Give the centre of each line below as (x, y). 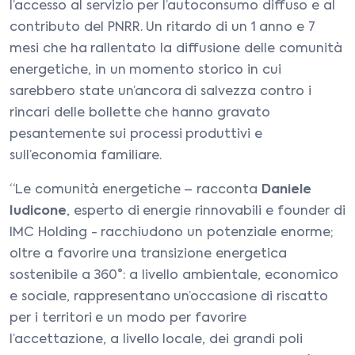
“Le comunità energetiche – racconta (136, 190)
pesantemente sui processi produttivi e (136, 135)
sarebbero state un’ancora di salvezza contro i (160, 92)
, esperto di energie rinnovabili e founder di (206, 212)
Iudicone (38, 212)
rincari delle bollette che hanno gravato (140, 113)
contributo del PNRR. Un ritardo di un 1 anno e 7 (162, 28)
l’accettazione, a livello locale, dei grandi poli (156, 340)
